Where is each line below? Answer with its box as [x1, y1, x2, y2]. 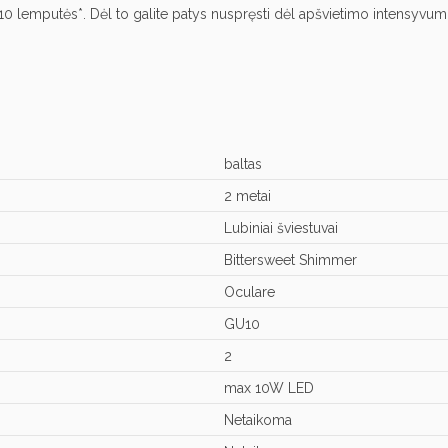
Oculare [224, 283, 275, 300]
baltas [224, 155, 262, 172]
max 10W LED [224, 379, 314, 396]
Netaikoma [224, 411, 292, 428]
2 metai [224, 187, 271, 204]
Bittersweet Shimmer [224, 251, 357, 268]
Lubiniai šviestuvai [224, 219, 338, 236]
